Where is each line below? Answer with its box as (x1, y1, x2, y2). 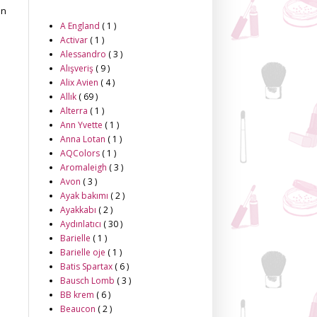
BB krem (60, 289, 96, 301)
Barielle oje (60, 246, 108, 258)
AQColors (60, 147, 102, 159)
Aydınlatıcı (60, 218, 103, 230)
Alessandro (60, 48, 108, 60)
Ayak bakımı (60, 190, 110, 202)
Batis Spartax (60, 260, 115, 272)
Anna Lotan (60, 133, 108, 145)
